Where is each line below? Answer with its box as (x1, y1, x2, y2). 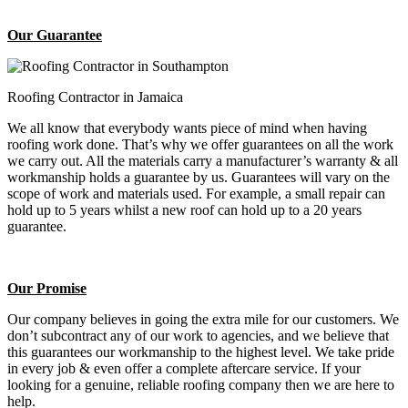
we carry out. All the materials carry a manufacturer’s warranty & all (7, 152, 398, 168)
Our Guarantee (7, 26, 102, 43)
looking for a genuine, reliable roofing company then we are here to (7, 376, 394, 393)
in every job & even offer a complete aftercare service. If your (7, 360, 361, 376)
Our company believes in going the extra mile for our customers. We (7, 311, 399, 327)
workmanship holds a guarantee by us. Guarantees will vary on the (7, 168, 390, 185)
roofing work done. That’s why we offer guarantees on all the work (7, 136, 393, 152)
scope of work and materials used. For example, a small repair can (7, 185, 385, 201)
